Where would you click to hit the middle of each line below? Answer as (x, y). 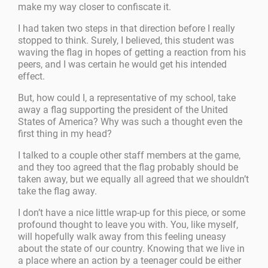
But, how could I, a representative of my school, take (127, 98)
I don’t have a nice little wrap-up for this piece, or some (132, 213)
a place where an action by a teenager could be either (130, 261)
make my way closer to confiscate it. (95, 7)
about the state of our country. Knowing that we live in (132, 249)
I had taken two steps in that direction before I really (127, 29)
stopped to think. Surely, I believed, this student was (126, 41)
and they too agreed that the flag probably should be (128, 167)
